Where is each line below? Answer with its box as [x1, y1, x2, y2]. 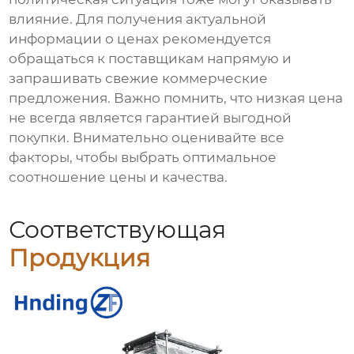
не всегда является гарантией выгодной [9, 110, 292, 126]
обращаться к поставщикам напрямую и [9, 51, 292, 67]
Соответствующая [9, 215, 227, 245]
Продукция [9, 243, 151, 273]
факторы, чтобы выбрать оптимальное [9, 149, 277, 166]
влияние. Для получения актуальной [9, 11, 267, 28]
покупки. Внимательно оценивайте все [9, 130, 285, 146]
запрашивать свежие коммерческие [9, 70, 269, 87]
